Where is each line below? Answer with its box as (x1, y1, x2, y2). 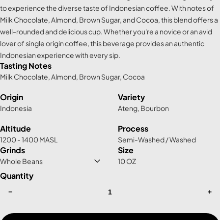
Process (118, 123, 148, 134)
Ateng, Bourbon (118, 104, 169, 113)
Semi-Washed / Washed (118, 135, 196, 144)
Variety (118, 92, 145, 103)
